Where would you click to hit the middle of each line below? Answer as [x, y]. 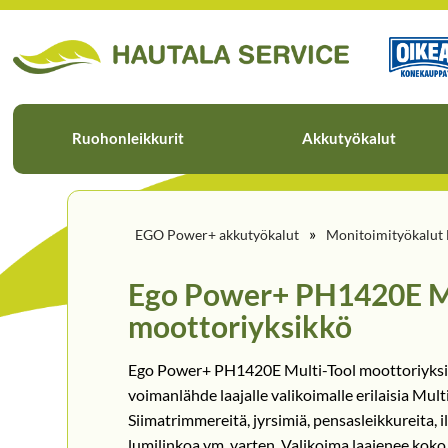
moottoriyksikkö [240, 326]
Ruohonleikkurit [128, 138]
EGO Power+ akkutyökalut [217, 234]
